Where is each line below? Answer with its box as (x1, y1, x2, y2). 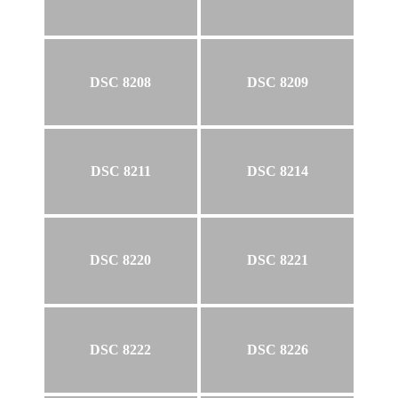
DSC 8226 (246, 341, 308, 357)
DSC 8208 (90, 74, 152, 90)
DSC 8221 (246, 252, 308, 268)
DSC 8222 (90, 341, 152, 357)
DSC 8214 (246, 163, 308, 179)
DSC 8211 (90, 163, 151, 179)
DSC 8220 (90, 252, 152, 268)
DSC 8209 (246, 74, 308, 90)
